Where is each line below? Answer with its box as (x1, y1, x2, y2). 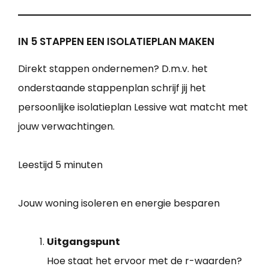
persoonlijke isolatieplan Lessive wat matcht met (18, 100, 248, 115)
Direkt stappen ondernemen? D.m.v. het (18, 62, 208, 76)
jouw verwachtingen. (18, 119, 115, 134)
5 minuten (55, 158, 103, 172)
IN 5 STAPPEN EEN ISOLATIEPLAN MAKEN (18, 34, 214, 49)
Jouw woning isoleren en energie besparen (18, 196, 220, 211)
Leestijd (18, 158, 55, 172)
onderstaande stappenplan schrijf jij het (18, 81, 206, 95)
